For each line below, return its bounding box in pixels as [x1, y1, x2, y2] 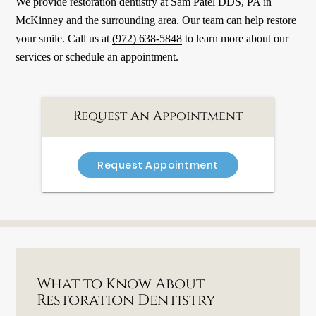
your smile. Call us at [16, 32, 113, 46]
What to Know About [37, 274, 205, 294]
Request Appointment [97, 157, 219, 172]
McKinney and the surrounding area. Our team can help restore [16, 13, 297, 28]
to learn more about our [182, 32, 289, 46]
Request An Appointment [73, 107, 243, 125]
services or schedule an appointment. [16, 50, 179, 64]
